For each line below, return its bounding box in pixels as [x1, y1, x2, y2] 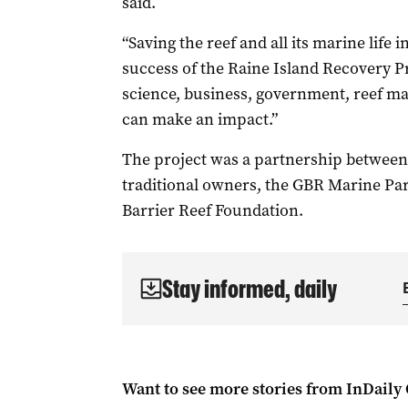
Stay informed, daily [161, 274, 337, 303]
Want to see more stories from [121, 378, 346, 400]
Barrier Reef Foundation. [121, 199, 303, 221]
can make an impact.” [121, 108, 278, 130]
